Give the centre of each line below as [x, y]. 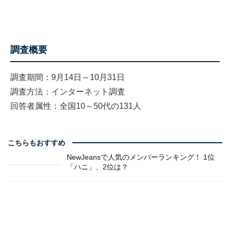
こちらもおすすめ [36, 143]
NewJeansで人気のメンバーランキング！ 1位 [141, 157]
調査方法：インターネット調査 [68, 92]
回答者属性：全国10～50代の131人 [76, 106]
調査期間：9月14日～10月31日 [68, 78]
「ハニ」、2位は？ [98, 167]
